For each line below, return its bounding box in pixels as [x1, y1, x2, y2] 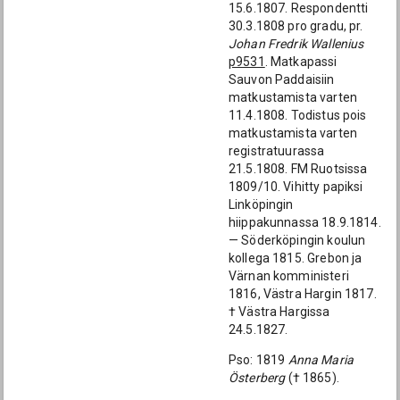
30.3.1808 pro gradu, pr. [229, 19, 363, 33]
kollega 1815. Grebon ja [229, 251, 362, 265]
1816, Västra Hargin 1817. [229, 287, 377, 301]
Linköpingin [229, 197, 294, 212]
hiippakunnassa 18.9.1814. [229, 215, 381, 229]
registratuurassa [229, 144, 325, 158]
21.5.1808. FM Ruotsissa [229, 162, 368, 176]
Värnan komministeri [229, 269, 349, 283]
